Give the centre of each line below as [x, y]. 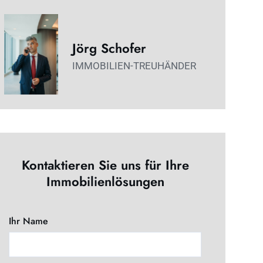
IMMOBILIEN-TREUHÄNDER [134, 66]
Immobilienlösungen [105, 182]
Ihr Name [29, 221]
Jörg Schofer [109, 48]
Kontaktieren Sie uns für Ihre [105, 165]
